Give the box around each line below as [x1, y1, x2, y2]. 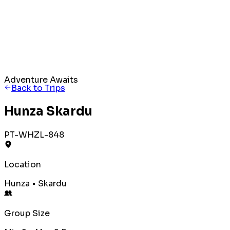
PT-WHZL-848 [4, 129, 64, 140]
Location [4, 159, 41, 170]
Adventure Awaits [4, 74, 78, 86]
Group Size [4, 207, 50, 219]
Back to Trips [11, 83, 65, 93]
